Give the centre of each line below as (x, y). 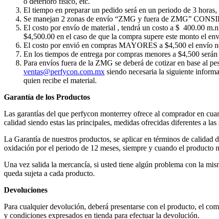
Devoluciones (26, 190)
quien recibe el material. (60, 80)
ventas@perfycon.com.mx (64, 71)
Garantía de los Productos (47, 97)
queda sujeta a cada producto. (49, 173)
